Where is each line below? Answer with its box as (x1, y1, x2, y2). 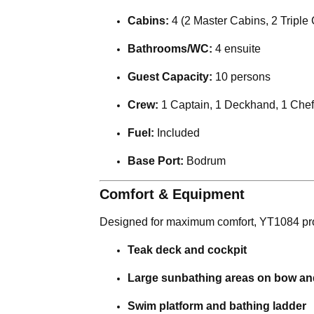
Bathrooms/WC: (128, 42, 212, 55)
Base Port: (128, 154, 184, 167)
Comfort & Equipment (100, 186, 245, 202)
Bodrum (184, 154, 226, 167)
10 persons (212, 70, 271, 83)
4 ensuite (212, 42, 261, 55)
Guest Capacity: (128, 70, 212, 83)
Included (154, 126, 200, 139)
